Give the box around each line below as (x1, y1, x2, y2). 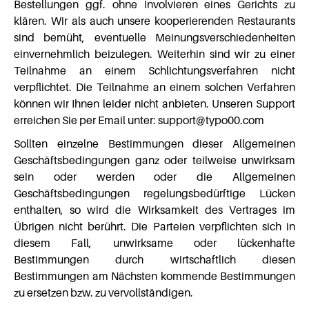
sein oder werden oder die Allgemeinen (14, 170, 295, 183)
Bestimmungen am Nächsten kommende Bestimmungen (14, 269, 295, 283)
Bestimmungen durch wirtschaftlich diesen (14, 252, 295, 266)
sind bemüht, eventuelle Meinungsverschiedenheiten (14, 30, 295, 44)
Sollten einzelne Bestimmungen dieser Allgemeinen (14, 137, 295, 150)
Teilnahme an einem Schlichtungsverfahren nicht (14, 63, 295, 77)
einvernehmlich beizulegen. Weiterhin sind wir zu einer (14, 47, 295, 61)
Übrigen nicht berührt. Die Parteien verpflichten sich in (14, 219, 295, 233)
